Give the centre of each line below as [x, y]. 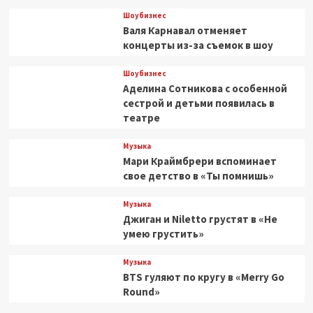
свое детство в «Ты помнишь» [198, 175]
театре [141, 117]
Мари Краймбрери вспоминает [199, 161]
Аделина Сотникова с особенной [205, 88]
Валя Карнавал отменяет [185, 30]
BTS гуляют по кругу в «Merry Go [203, 277]
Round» [141, 291]
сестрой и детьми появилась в [198, 103]
